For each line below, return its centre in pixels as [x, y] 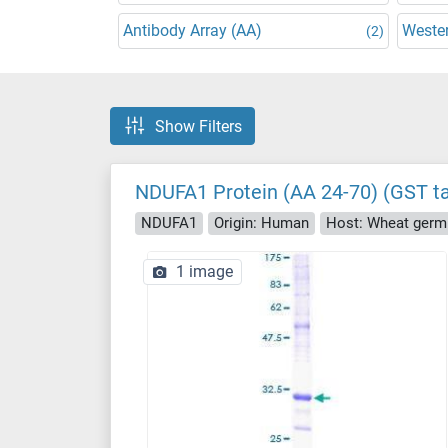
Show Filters [198, 126]
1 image [204, 271]
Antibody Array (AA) [192, 30]
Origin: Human [261, 222]
